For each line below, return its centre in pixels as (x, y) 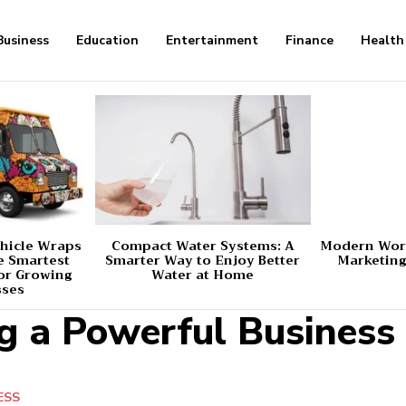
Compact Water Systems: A (203, 245)
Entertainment (213, 41)
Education (108, 41)
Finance (310, 41)
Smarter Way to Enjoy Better (203, 260)
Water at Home (203, 274)
